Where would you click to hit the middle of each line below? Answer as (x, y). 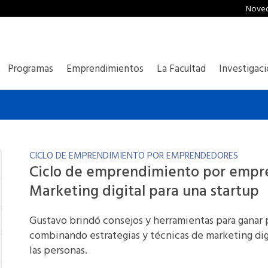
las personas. (59, 251)
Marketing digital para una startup (144, 192)
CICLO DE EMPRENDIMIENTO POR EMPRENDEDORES (134, 156)
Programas (31, 69)
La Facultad (181, 69)
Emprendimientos (105, 69)
